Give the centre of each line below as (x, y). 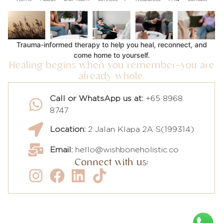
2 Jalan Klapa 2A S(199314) (140, 129)
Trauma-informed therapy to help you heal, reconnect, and (111, 44)
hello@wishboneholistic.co (125, 150)
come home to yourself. (111, 55)
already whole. (111, 76)
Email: (61, 150)
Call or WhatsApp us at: (96, 98)
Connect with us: (111, 163)
